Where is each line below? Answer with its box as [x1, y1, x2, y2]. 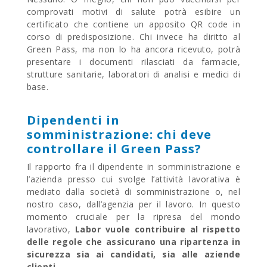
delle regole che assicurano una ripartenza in [26, 235, 241, 247]
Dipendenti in [26, 111, 120, 128]
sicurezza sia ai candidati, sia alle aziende [26, 248, 241, 260]
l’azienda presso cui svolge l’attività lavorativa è [26, 173, 241, 185]
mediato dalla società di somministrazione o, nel [26, 185, 241, 197]
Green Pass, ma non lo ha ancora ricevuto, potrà [26, 43, 241, 55]
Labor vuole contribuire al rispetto [74, 223, 241, 235]
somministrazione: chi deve [26, 126, 212, 142]
